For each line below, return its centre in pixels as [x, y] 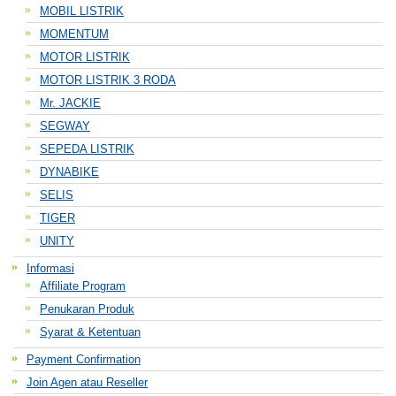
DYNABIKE [69, 172]
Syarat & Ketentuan [90, 332]
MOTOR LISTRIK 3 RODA [108, 80]
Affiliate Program [83, 286]
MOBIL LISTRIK [82, 11]
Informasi [50, 268]
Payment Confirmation [84, 359]
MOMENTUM [74, 34]
